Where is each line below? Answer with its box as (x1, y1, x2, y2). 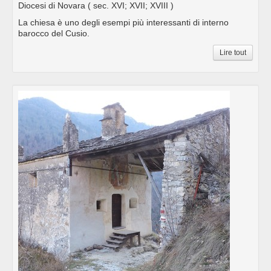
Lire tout (220, 48, 246, 57)
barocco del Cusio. (18, 28, 90, 39)
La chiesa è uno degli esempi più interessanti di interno (18, 18, 229, 28)
